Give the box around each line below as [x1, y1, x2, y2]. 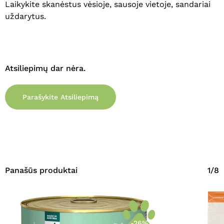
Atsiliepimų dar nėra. [5, 63, 85, 73]
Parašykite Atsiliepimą [22, 93, 98, 101]
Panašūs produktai [5, 165, 77, 175]
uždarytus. [5, 11, 46, 21]
